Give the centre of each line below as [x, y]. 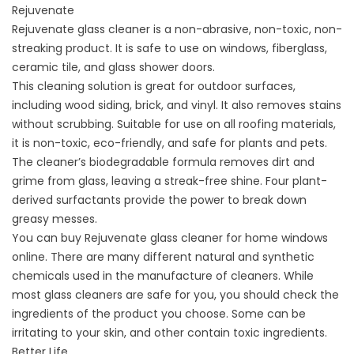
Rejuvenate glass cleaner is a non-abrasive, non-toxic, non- [177, 30]
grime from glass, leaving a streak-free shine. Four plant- [169, 181]
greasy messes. [55, 219]
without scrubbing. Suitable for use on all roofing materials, [174, 124]
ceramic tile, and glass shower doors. [113, 68]
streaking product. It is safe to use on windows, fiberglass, [169, 49]
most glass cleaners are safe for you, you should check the [175, 295]
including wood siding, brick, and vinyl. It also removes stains [177, 105]
